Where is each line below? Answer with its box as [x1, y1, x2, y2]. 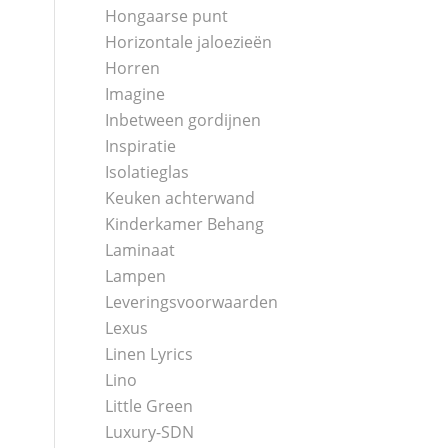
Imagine [105, 83, 166, 105]
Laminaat [105, 239, 176, 261]
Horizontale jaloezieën [105, 31, 273, 53]
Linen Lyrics [105, 343, 194, 365]
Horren [105, 57, 161, 79]
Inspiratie [105, 135, 177, 157]
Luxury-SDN [105, 421, 195, 443]
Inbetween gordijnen [105, 109, 262, 131]
